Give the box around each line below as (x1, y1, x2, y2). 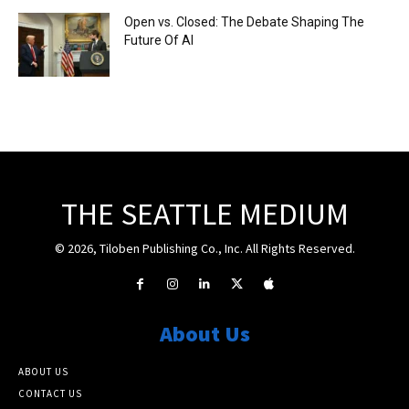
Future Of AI (124, 32, 194, 47)
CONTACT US (18, 386, 82, 400)
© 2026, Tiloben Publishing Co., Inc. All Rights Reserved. (54, 239, 355, 257)
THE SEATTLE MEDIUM (60, 194, 349, 233)
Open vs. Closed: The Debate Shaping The (124, 14, 364, 29)
